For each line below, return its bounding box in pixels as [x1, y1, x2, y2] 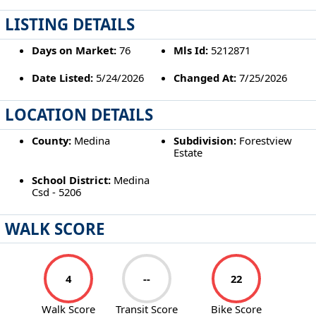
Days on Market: [31, 43, 116, 58]
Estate [174, 145, 203, 159]
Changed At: [174, 71, 237, 85]
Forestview [236, 133, 293, 147]
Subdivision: [174, 133, 237, 147]
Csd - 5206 [31, 185, 81, 200]
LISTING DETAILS [5, 13, 135, 36]
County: [31, 133, 71, 147]
